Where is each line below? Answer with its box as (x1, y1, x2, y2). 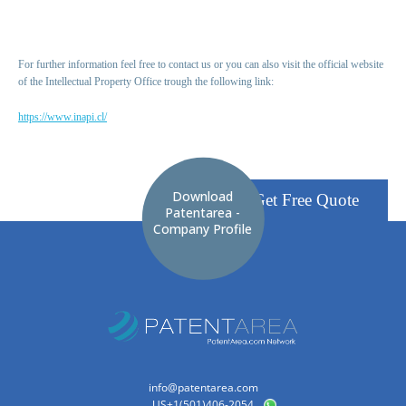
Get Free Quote (253, 190, 359, 210)
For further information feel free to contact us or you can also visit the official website (18, 58, 383, 72)
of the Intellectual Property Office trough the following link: (18, 75, 274, 89)
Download (172, 187, 234, 205)
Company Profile (153, 219, 253, 237)
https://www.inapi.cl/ (18, 111, 107, 124)
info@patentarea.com (148, 380, 258, 396)
